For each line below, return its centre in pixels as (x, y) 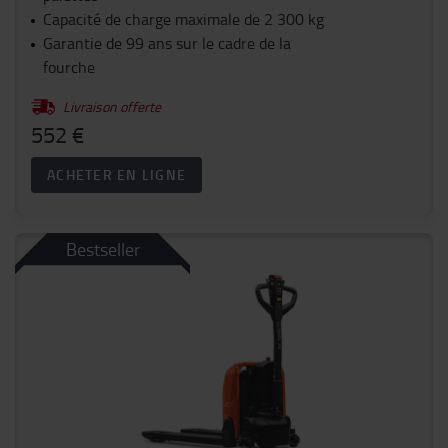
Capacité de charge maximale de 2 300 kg (183, 19)
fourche (68, 67)
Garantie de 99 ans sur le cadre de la (166, 43)
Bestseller (102, 249)
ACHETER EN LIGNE (116, 175)
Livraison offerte (112, 107)
